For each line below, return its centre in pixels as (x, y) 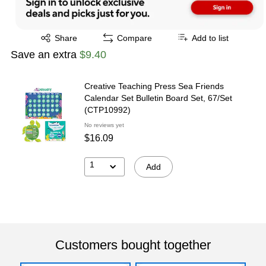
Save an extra (45, 54)
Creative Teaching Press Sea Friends (154, 86)
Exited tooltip (51, 34)
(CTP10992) (107, 110)
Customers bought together (133, 245)
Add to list (210, 38)
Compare (134, 38)
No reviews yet (104, 125)
